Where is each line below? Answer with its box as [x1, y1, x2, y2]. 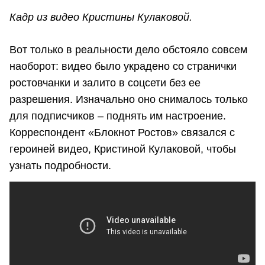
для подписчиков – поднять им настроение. [9, 110, 226, 122]
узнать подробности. [9, 160, 111, 172]
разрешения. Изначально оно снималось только [9, 93, 248, 106]
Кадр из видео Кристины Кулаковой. [9, 11, 195, 24]
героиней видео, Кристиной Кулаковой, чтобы [9, 143, 236, 156]
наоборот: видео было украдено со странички [9, 60, 237, 73]
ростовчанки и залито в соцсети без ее [9, 77, 201, 89]
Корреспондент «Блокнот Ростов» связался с [9, 127, 235, 139]
